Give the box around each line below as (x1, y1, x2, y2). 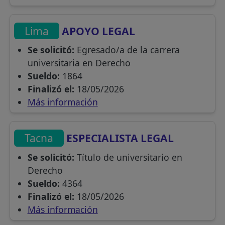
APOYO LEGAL (59, 23, 136, 38)
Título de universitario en (74, 151, 182, 163)
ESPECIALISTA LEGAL (64, 131, 174, 146)
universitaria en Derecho (27, 57, 131, 69)
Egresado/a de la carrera (74, 44, 180, 56)
